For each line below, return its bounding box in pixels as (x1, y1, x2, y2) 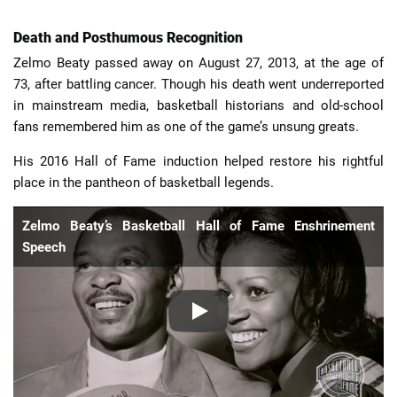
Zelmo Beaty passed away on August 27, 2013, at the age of (13, 55, 384, 71)
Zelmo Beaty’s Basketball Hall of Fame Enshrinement (22, 218, 375, 234)
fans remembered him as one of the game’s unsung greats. (13, 119, 359, 135)
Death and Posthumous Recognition (13, 28, 243, 46)
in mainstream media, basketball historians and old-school (13, 97, 384, 113)
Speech (22, 239, 66, 255)
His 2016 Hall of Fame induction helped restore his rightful (13, 153, 384, 169)
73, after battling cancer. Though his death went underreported (13, 76, 384, 92)
